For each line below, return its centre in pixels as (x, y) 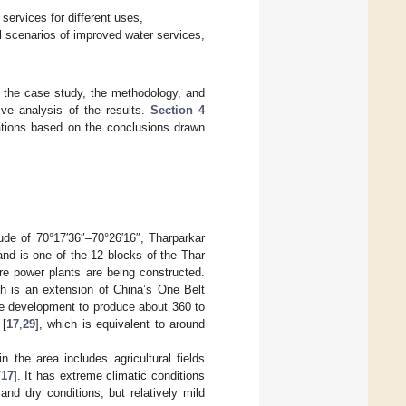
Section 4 (178, 110)
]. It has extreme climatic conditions (109, 376)
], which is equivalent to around (120, 324)
